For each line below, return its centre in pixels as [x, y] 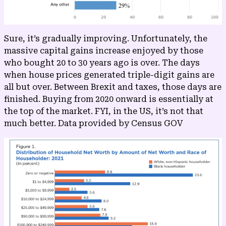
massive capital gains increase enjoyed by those [104, 51]
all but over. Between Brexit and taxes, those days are [113, 87]
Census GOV [157, 124]
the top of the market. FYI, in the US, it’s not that [104, 111]
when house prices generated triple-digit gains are [109, 75]
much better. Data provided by [68, 124]
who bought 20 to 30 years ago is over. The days [102, 63]
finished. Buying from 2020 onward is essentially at [109, 99]
